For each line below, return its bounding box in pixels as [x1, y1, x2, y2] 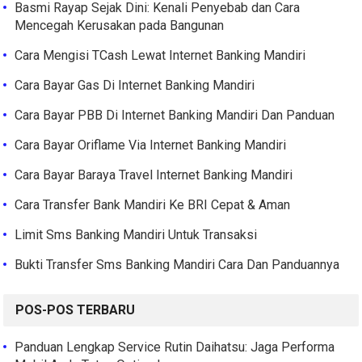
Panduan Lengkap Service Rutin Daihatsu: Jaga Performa [15, 339, 335, 356]
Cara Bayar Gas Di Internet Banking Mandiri [15, 78, 255, 94]
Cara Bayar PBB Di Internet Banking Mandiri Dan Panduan [15, 107, 335, 124]
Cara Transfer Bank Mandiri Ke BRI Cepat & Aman [15, 197, 291, 213]
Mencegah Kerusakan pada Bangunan [15, 18, 225, 34]
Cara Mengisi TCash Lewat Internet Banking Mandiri [15, 48, 306, 64]
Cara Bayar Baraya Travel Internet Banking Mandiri [15, 167, 293, 183]
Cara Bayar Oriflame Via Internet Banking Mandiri [15, 137, 287, 154]
